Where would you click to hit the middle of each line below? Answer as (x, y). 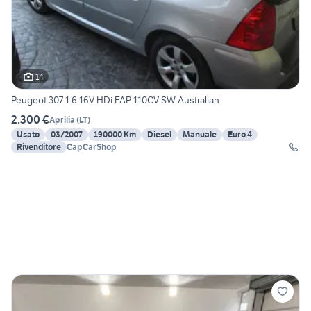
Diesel (159, 135)
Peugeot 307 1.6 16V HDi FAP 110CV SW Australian (115, 100)
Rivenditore (39, 147)
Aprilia (62, 119)
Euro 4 (240, 135)
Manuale (200, 135)
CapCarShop (92, 147)
